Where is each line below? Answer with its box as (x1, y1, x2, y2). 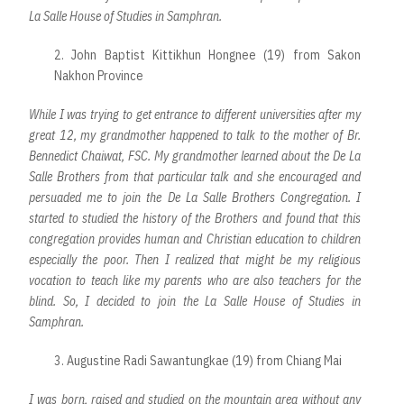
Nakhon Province (54, 68, 146, 85)
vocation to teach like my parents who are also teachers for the (29, 272, 361, 289)
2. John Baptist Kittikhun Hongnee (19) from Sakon (54, 47, 361, 64)
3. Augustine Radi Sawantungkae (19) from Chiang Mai (54, 353, 342, 370)
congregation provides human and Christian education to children (29, 231, 361, 248)
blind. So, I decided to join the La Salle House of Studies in (29, 293, 361, 310)
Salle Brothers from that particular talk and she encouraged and (29, 169, 361, 186)
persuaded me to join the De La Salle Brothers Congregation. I (29, 189, 361, 207)
